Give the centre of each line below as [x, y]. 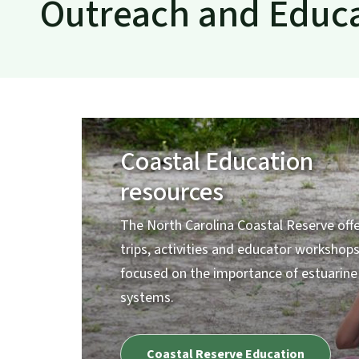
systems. [147, 298]
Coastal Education [217, 162]
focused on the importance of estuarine [239, 274]
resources [172, 193]
